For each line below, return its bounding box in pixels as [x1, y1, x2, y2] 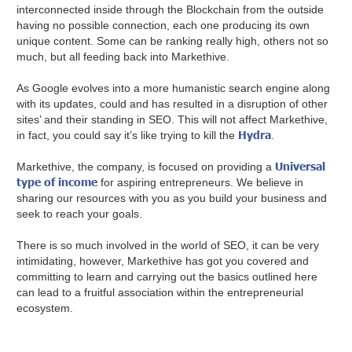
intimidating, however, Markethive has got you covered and [16, 255, 310, 268]
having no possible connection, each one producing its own [16, 19, 310, 32]
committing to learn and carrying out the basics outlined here [16, 270, 318, 284]
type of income [16, 175, 98, 189]
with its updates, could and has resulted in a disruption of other [16, 97, 328, 111]
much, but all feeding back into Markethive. [16, 50, 230, 64]
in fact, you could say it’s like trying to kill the [16, 129, 239, 142]
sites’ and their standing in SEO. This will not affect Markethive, [16, 113, 328, 126]
